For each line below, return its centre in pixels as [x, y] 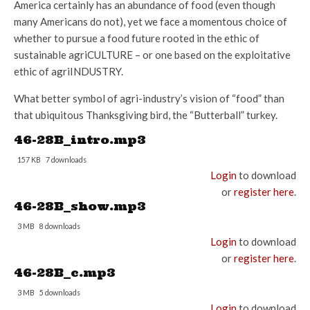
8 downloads [60, 226]
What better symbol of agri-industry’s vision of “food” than [149, 98]
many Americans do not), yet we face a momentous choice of [151, 21]
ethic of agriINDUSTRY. [69, 71]
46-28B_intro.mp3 [80, 140]
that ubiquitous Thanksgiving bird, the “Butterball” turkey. [146, 115]
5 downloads [60, 292]
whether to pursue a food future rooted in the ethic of [137, 38]
